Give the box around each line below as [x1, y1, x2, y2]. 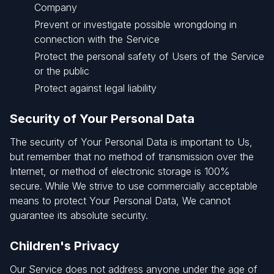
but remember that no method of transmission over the [10, 150, 254, 163]
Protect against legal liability [34, 82, 157, 94]
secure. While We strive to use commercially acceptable [10, 180, 257, 192]
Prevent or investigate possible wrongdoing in [34, 18, 237, 31]
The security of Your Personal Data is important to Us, [10, 136, 253, 148]
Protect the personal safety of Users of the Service [34, 50, 264, 62]
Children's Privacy [10, 239, 119, 253]
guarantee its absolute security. [10, 209, 148, 221]
